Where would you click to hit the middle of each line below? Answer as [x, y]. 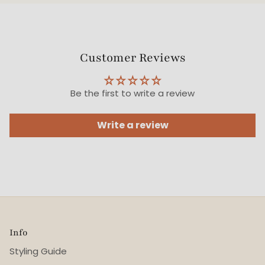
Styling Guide [38, 251]
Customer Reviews [132, 57]
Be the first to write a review [132, 93]
